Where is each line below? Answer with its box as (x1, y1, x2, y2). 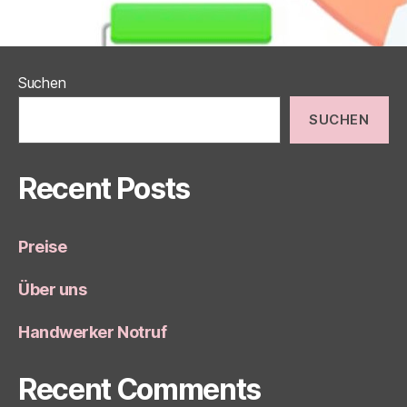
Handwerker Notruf (18, 322, 167, 342)
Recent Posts (18, 170, 191, 206)
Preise (18, 236, 67, 256)
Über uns (18, 279, 87, 299)
